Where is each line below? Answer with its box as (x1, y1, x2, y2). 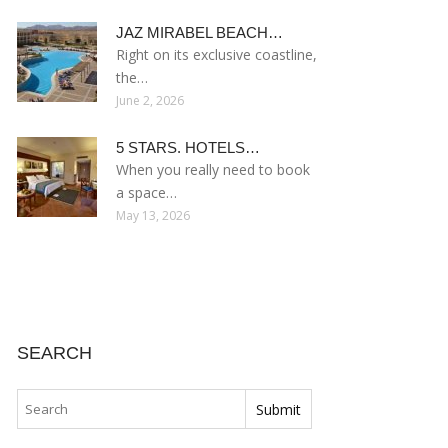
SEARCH (17, 343, 92, 363)
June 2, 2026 (116, 92, 184, 109)
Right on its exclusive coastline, (116, 45, 317, 64)
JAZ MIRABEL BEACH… (116, 24, 283, 41)
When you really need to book (116, 160, 310, 179)
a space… (116, 183, 177, 202)
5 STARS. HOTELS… (116, 139, 260, 156)
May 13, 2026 (116, 207, 190, 224)
